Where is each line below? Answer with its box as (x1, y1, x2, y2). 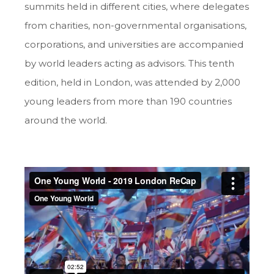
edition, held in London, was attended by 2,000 (24, 76, 240, 89)
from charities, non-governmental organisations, (24, 20, 246, 32)
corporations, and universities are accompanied (24, 39, 243, 51)
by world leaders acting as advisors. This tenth (24, 57, 234, 70)
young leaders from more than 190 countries (24, 95, 232, 108)
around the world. (24, 114, 107, 127)
